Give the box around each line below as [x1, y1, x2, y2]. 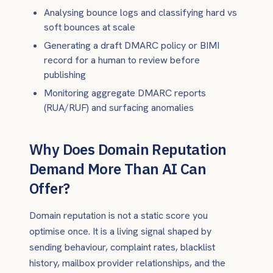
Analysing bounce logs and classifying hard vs [44, 6, 237, 19]
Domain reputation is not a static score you [29, 209, 208, 222]
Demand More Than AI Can [29, 159, 207, 179]
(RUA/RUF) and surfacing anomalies [44, 101, 194, 114]
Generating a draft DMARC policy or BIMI [44, 39, 219, 52]
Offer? [29, 179, 70, 198]
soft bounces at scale [44, 21, 135, 34]
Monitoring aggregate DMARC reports [44, 87, 206, 99]
